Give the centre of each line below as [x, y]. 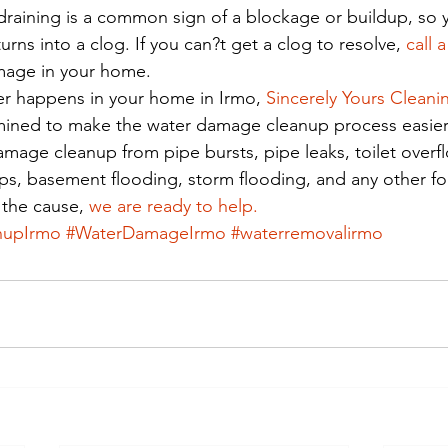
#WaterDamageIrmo [146, 233]
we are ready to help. [173, 206]
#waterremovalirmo [307, 233]
